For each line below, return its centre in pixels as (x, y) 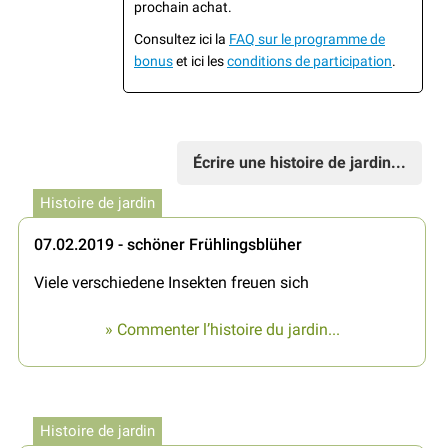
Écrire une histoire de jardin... (299, 162)
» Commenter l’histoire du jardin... (222, 329)
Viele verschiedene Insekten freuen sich (171, 282)
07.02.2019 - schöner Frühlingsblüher (168, 244)
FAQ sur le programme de (307, 38)
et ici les (200, 60)
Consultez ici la (181, 38)
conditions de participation (309, 60)
